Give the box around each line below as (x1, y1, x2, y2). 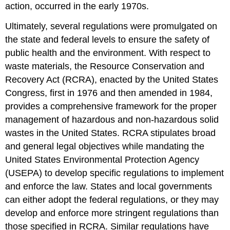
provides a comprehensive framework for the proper (5, 101, 217, 111)
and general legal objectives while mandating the (5, 141, 205, 151)
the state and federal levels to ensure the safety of (5, 34, 210, 45)
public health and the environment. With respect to (5, 47, 211, 58)
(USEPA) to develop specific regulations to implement (5, 167, 224, 178)
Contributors (22, 2, 62, 10)
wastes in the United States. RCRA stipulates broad (5, 127, 216, 138)
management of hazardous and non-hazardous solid (5, 114, 219, 125)
